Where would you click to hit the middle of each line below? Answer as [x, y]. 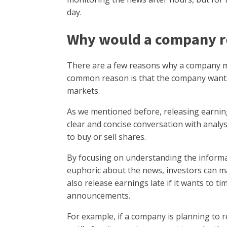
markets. [84, 90]
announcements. [100, 195]
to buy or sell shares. [107, 137]
